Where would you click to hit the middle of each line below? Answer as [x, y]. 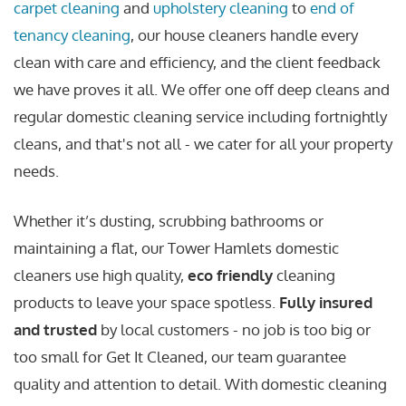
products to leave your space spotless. [146, 303]
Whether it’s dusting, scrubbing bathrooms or [169, 221]
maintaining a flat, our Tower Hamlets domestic [176, 248]
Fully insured [326, 303]
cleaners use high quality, [101, 275]
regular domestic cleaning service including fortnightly [200, 116]
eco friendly [230, 275]
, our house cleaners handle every [244, 34]
